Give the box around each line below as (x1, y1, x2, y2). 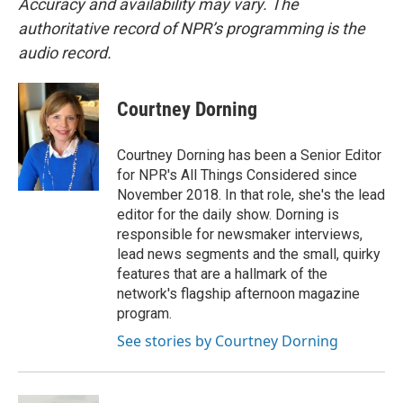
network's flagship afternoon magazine (117, 285, 360, 302)
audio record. (18, 43, 112, 62)
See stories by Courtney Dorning (117, 331, 338, 351)
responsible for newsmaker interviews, (117, 226, 363, 243)
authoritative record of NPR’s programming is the (18, 19, 365, 38)
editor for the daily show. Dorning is (117, 206, 339, 223)
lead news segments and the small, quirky (117, 246, 381, 263)
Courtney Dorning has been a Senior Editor (117, 147, 381, 164)
